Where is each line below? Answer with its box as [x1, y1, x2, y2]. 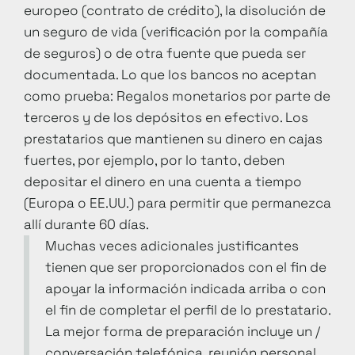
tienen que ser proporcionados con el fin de [45, 258, 326, 276]
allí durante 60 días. [24, 215, 149, 233]
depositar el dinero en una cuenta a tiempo [24, 172, 302, 190]
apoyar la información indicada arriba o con [45, 279, 326, 297]
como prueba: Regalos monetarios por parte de [24, 86, 330, 105]
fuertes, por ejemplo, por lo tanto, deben [24, 151, 284, 169]
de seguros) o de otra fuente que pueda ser [24, 44, 306, 62]
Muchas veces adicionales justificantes [45, 236, 299, 254]
